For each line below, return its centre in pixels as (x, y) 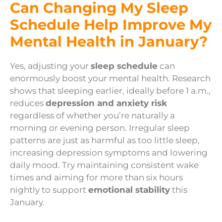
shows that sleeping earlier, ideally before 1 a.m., (110, 91)
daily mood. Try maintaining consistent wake (104, 165)
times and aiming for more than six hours (96, 178)
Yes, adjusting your (50, 66)
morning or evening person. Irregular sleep (100, 128)
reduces (28, 103)
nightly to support (49, 190)
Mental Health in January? (109, 42)
